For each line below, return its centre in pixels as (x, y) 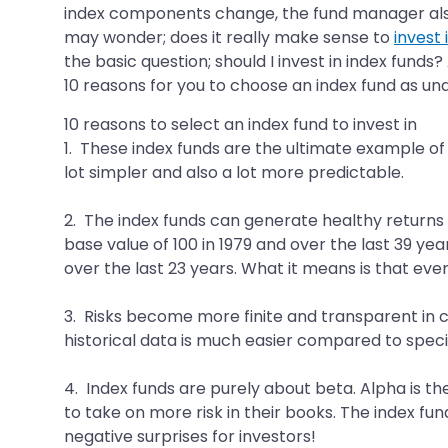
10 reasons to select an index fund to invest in (240, 124)
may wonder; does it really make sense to (229, 37)
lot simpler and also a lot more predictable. (234, 172)
